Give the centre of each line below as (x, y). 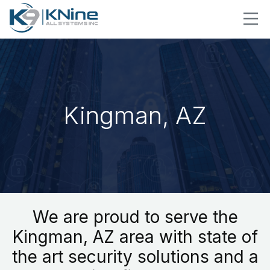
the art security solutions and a (135, 257)
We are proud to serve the (135, 217)
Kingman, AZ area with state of (135, 237)
